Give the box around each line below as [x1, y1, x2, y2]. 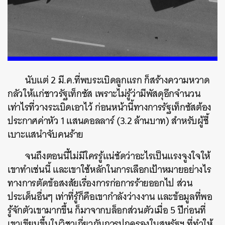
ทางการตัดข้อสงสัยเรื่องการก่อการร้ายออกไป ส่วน [8, 175, 193, 191]
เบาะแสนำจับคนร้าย [8, 126, 84, 143]
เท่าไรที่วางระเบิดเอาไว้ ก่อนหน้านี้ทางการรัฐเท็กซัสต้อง [8, 99, 211, 116]
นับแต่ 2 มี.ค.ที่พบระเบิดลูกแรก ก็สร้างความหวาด [25, 72, 210, 88]
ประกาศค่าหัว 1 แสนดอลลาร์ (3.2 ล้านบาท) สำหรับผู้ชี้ [8, 113, 209, 129]
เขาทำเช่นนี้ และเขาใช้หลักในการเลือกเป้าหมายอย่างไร [8, 161, 211, 178]
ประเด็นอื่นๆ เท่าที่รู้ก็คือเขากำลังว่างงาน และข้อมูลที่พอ [8, 188, 212, 205]
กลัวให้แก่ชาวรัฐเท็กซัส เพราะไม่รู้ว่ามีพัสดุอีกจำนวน [8, 85, 201, 102]
